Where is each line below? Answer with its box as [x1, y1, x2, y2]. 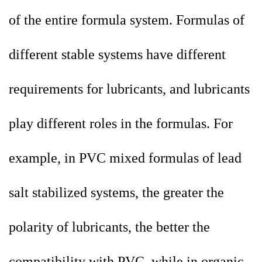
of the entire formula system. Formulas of [9, 12, 244, 28]
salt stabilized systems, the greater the [9, 185, 224, 201]
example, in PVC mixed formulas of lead [9, 150, 242, 166]
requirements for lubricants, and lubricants [9, 81, 250, 97]
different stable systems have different [9, 47, 226, 63]
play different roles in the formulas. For [9, 116, 233, 132]
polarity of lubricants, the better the [9, 219, 210, 235]
